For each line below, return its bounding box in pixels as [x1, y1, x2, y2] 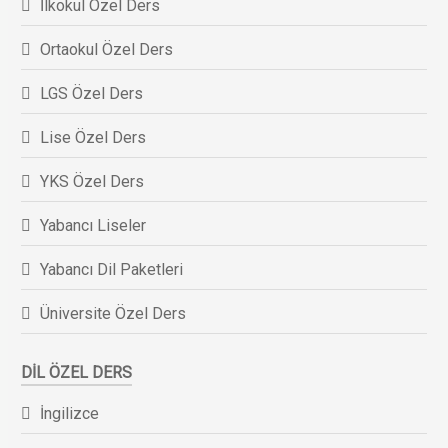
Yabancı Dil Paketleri [39, 259, 183, 279]
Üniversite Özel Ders [39, 303, 186, 323]
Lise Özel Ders [39, 127, 146, 147]
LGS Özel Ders [39, 83, 143, 103]
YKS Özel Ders [39, 171, 144, 191]
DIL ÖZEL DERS [20, 363, 132, 383]
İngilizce [39, 404, 99, 424]
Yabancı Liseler [39, 215, 146, 235]
